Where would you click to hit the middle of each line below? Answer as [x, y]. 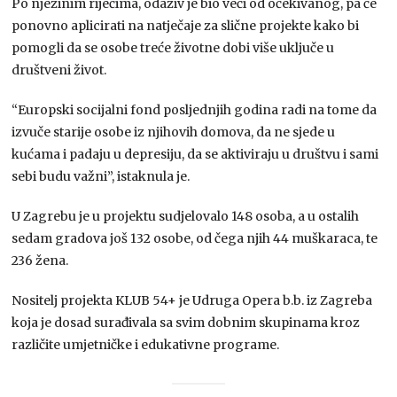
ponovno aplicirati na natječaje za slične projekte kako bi [186, 25]
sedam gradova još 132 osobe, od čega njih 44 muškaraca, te [195, 238]
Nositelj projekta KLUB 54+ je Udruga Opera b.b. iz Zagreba [192, 300]
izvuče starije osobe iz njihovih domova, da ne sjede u [174, 132]
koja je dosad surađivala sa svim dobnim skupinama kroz [186, 322]
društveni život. [59, 70]
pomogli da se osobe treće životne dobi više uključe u [173, 47]
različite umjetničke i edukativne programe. [146, 344]
